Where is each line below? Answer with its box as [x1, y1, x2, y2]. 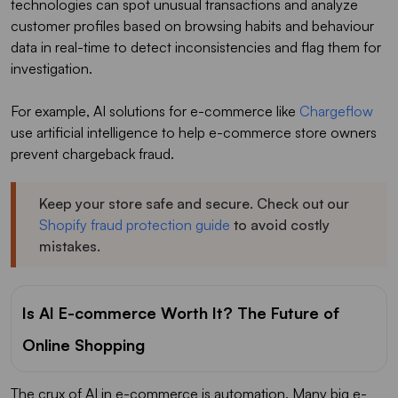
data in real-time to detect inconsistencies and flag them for [11, 37, 381, 56]
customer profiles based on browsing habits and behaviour [11, 16, 374, 35]
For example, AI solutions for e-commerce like [11, 101, 299, 120]
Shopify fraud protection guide [39, 215, 230, 234]
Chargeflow [299, 101, 373, 120]
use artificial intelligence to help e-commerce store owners [11, 123, 377, 141]
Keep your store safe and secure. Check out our [39, 194, 349, 212]
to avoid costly [230, 215, 330, 234]
